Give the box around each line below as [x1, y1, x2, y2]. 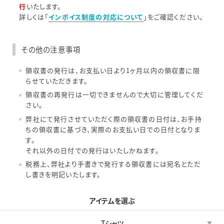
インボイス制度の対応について [48, 12, 143, 22]
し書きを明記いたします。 [25, 169, 101, 179]
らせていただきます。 [25, 75, 88, 85]
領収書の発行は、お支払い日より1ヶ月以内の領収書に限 [25, 65, 200, 75]
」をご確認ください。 [143, 12, 204, 22]
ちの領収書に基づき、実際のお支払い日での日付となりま [25, 124, 200, 134]
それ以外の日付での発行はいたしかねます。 [25, 145, 159, 155]
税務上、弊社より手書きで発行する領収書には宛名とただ [25, 159, 201, 169]
